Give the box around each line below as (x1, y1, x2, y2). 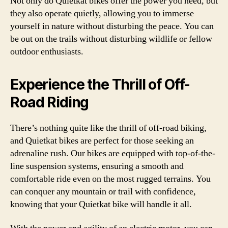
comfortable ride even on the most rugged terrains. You (10, 173, 211, 185)
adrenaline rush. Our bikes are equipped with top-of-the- (10, 147, 215, 159)
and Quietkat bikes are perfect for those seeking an (10, 134, 194, 147)
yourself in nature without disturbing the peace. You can (10, 20, 214, 32)
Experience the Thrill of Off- (10, 75, 190, 93)
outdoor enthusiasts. (10, 45, 83, 58)
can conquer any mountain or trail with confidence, (10, 185, 196, 197)
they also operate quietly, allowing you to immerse (10, 7, 194, 19)
